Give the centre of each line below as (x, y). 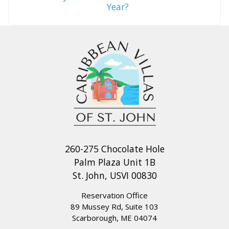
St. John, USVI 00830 (114, 175)
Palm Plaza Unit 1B (114, 162)
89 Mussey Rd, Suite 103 (114, 206)
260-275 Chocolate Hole (114, 148)
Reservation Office (114, 195)
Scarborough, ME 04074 (114, 217)
